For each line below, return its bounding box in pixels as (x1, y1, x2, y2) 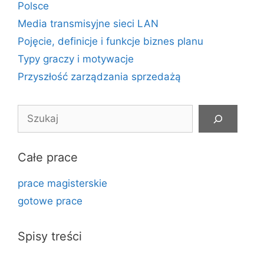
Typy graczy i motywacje (18, 53, 134, 65)
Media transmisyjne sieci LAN (18, 18, 159, 29)
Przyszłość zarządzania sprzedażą (18, 71, 181, 82)
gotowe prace (18, 195, 82, 207)
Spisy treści (18, 229, 82, 243)
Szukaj (17, 105, 48, 117)
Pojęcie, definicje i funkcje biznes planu (18, 35, 203, 47)
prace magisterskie (18, 177, 107, 189)
